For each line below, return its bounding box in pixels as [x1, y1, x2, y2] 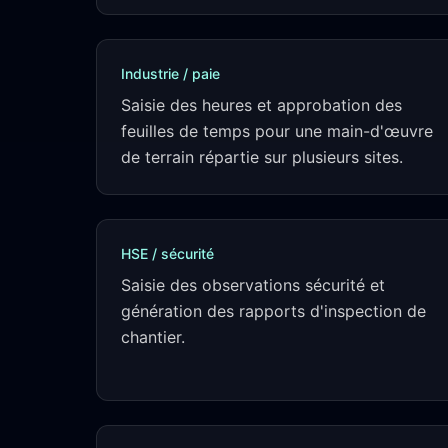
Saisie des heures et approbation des [121, 95, 402, 115]
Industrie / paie [121, 65, 220, 82]
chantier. [121, 327, 185, 347]
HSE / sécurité [121, 245, 214, 262]
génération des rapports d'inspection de [121, 301, 426, 321]
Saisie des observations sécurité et [121, 275, 385, 295]
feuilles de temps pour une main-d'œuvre [121, 121, 433, 141]
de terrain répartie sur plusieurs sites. [121, 147, 403, 167]
